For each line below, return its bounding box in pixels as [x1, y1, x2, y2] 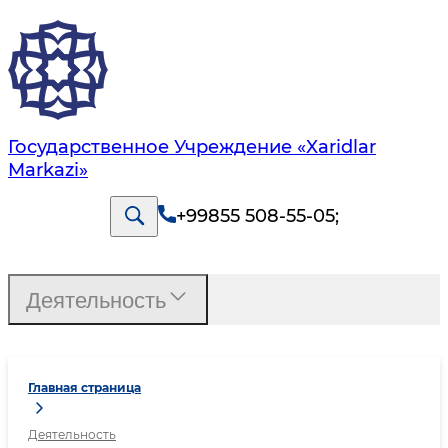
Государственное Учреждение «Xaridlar [8, 136, 376, 159]
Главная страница [28, 380, 141, 396]
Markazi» [8, 159, 88, 182]
